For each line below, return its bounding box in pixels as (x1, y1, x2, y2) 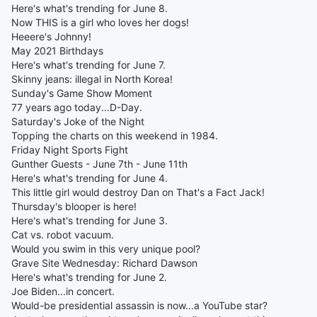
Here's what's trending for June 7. (11, 59, 166, 71)
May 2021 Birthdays (11, 45, 103, 57)
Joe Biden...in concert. (11, 285, 115, 297)
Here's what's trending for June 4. (11, 172, 168, 184)
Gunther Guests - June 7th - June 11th (11, 158, 188, 170)
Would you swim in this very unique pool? (11, 243, 200, 255)
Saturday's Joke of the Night (11, 115, 144, 127)
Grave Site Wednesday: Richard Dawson (11, 257, 197, 269)
